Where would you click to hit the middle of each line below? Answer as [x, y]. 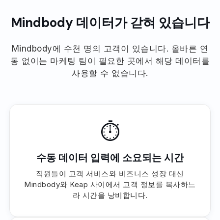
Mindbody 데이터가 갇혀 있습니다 [110, 23]
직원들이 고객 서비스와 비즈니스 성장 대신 [110, 174]
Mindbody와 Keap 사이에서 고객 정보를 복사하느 [110, 184]
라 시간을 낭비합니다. [110, 195]
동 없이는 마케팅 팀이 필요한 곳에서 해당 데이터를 [110, 61]
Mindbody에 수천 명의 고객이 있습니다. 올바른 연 [110, 49]
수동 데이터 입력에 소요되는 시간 [110, 158]
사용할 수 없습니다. [110, 73]
